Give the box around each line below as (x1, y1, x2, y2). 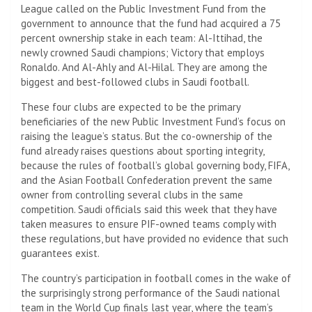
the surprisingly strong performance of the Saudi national (21, 286, 280, 299)
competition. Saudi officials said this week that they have (21, 202, 277, 216)
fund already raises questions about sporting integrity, (21, 143, 264, 157)
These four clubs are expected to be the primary (21, 100, 240, 114)
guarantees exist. (21, 246, 100, 260)
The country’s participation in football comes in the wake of (21, 271, 291, 285)
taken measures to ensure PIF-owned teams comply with (21, 217, 276, 231)
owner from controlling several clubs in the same (21, 187, 243, 201)
